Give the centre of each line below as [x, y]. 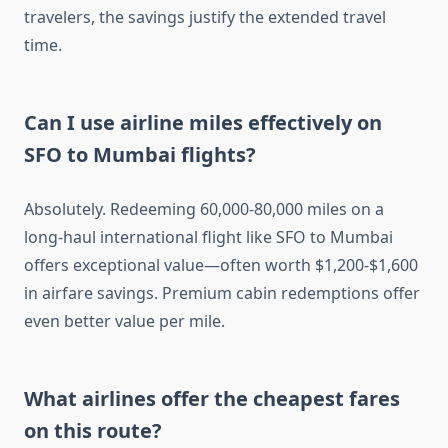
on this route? [93, 431]
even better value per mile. [124, 321]
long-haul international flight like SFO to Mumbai [208, 237]
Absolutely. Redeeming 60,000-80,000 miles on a [204, 209]
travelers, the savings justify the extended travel [205, 17]
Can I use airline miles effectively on [203, 123]
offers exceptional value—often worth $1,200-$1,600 [221, 265]
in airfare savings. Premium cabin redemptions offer [222, 293]
